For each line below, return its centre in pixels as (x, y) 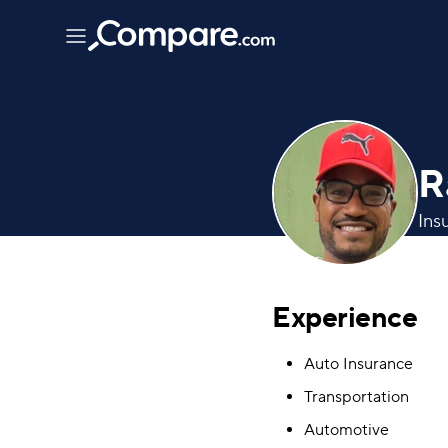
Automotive (346, 430)
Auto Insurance (358, 364)
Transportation (356, 397)
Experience (344, 318)
